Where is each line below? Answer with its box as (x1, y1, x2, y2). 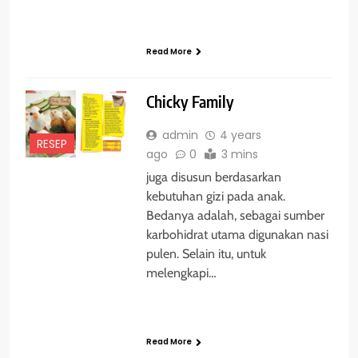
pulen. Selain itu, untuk (145, 246, 266, 262)
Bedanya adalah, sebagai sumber (145, 208, 324, 224)
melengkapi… (145, 265, 217, 281)
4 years (219, 127, 261, 144)
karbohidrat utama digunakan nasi (145, 227, 328, 243)
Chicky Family (145, 92, 234, 112)
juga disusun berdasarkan (145, 169, 281, 185)
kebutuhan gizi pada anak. (145, 189, 285, 205)
